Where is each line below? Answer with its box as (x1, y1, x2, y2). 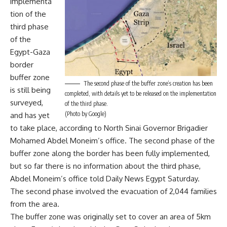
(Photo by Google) (65, 109, 106, 118)
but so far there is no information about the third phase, (10, 161, 201, 171)
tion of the (10, 9, 46, 19)
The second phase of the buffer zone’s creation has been (84, 79, 213, 87)
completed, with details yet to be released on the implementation (65, 89, 216, 97)
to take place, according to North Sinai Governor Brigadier (10, 123, 208, 133)
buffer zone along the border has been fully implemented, (10, 148, 210, 158)
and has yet (10, 110, 50, 120)
